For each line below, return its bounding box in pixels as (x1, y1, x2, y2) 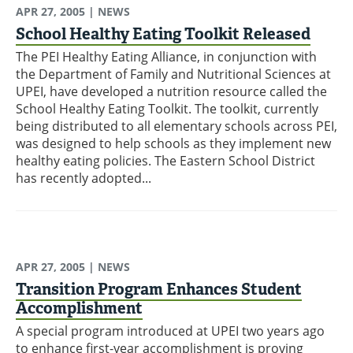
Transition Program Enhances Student (16, 279, 302, 300)
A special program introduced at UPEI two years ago (16, 322, 325, 340)
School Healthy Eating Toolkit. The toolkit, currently (16, 99, 318, 117)
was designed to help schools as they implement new (16, 134, 331, 152)
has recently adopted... (16, 169, 151, 187)
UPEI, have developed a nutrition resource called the (16, 82, 327, 100)
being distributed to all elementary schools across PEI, (16, 117, 337, 135)
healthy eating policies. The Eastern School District (16, 151, 315, 169)
